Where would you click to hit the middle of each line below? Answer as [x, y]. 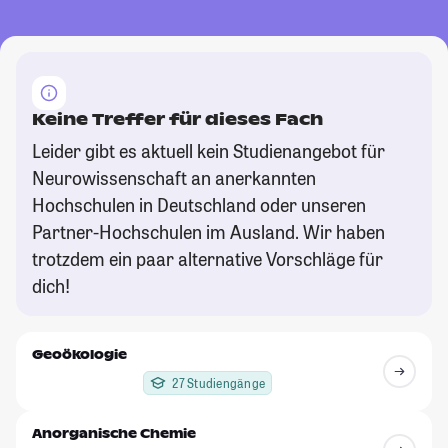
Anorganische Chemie [114, 433]
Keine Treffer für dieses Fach [177, 119]
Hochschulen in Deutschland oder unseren [199, 204]
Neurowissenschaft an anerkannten [174, 177]
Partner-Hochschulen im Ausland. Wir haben [208, 231]
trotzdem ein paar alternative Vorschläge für [207, 258]
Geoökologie [79, 354]
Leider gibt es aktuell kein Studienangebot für [208, 150]
